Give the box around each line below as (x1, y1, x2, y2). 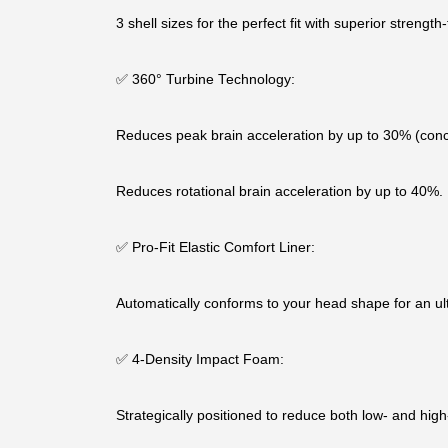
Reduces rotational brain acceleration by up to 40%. (115, 183, 443, 199)
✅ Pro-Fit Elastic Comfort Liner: (115, 239, 315, 255)
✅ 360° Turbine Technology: (115, 71, 295, 87)
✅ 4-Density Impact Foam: (115, 351, 284, 367)
